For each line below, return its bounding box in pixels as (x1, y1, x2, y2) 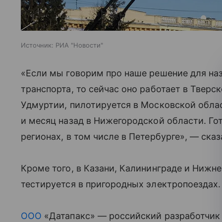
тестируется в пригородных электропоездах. (21, 179, 221, 189)
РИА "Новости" (55, 41, 103, 49)
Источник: (21, 41, 54, 49)
